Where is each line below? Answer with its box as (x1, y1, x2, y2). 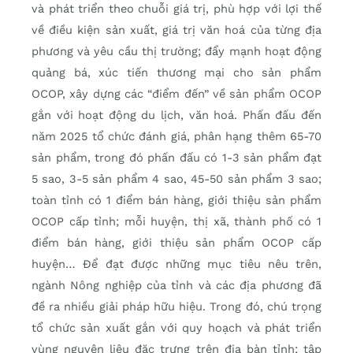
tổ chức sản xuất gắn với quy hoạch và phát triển (32, 320, 321, 335)
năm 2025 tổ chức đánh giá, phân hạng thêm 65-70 (32, 128, 321, 143)
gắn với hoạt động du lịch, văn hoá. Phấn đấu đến (32, 107, 321, 122)
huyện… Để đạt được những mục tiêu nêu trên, (32, 256, 321, 271)
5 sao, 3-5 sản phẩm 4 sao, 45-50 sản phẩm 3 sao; (32, 171, 321, 186)
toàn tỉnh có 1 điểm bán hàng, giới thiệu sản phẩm (32, 192, 321, 207)
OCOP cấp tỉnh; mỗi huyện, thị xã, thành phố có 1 (32, 214, 321, 229)
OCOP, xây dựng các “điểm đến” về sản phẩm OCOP (32, 86, 321, 101)
